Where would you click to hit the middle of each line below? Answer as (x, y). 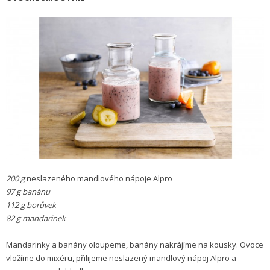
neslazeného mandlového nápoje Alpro (99, 179)
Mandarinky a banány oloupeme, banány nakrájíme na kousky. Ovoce (135, 245)
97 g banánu (28, 192)
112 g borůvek (31, 205)
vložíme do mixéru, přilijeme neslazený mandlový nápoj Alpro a (121, 258)
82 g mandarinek (36, 218)
